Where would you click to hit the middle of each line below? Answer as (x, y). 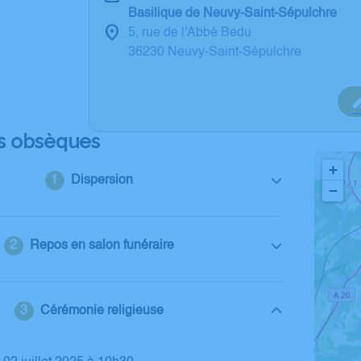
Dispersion (102, 180)
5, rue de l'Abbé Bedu (190, 33)
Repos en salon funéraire (102, 246)
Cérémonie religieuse (102, 311)
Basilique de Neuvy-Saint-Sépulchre (232, 14)
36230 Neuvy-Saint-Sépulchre (215, 52)
